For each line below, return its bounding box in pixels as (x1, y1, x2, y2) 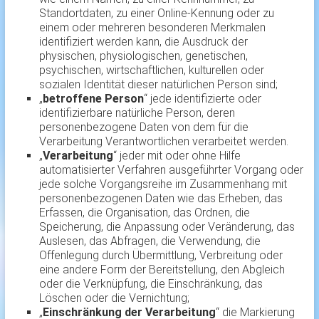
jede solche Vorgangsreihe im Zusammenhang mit (38, 177, 287, 192)
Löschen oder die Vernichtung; (38, 291, 189, 305)
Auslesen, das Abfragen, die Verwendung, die (38, 234, 261, 249)
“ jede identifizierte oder (143, 92, 261, 106)
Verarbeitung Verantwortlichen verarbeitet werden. (38, 135, 288, 149)
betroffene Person (42, 92, 144, 106)
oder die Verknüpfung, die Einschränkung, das (38, 277, 263, 291)
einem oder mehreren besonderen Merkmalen (38, 21, 266, 35)
